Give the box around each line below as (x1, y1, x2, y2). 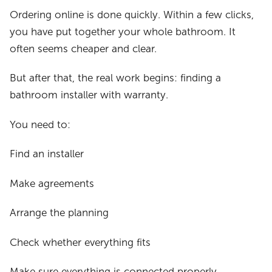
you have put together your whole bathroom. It (10, 25, 236, 38)
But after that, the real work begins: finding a (10, 72, 222, 84)
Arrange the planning (10, 207, 109, 219)
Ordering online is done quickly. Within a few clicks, (10, 8, 254, 21)
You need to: (10, 118, 71, 131)
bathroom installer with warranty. (10, 89, 169, 101)
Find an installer (10, 148, 84, 160)
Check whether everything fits (10, 236, 151, 248)
